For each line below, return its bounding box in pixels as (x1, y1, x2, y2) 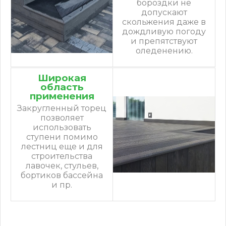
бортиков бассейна (21, 171, 103, 181)
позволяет (40, 113, 84, 123)
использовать (32, 123, 91, 133)
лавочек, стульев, (25, 161, 98, 171)
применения (29, 90, 94, 102)
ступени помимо (26, 132, 98, 142)
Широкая (37, 72, 86, 84)
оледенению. (135, 46, 193, 56)
